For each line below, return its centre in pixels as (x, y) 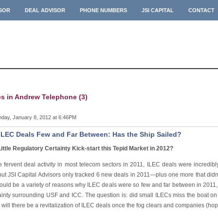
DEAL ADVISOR (45, 10)
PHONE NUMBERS (103, 10)
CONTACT (201, 10)
